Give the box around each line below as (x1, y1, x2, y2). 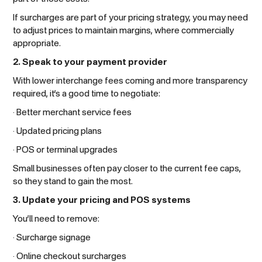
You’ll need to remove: (13, 214, 100, 223)
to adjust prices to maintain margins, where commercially (13, 26, 235, 35)
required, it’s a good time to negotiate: (13, 89, 161, 98)
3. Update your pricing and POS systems (13, 195, 191, 205)
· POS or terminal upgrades (13, 145, 118, 154)
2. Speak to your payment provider (13, 57, 168, 67)
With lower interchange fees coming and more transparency (13, 76, 248, 85)
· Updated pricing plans (13, 126, 102, 136)
